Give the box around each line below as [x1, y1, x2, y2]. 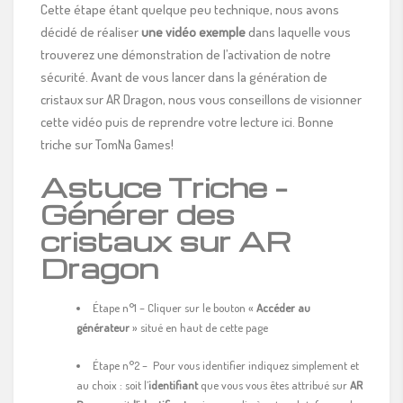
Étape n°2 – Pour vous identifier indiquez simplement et [93, 357, 359, 372]
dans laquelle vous [246, 22, 351, 40]
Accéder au [254, 300, 310, 315]
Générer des [40, 195, 235, 231]
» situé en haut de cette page [130, 319, 268, 335]
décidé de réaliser [40, 22, 141, 40]
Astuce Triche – [40, 168, 288, 204]
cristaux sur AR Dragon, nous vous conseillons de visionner [40, 90, 362, 108]
